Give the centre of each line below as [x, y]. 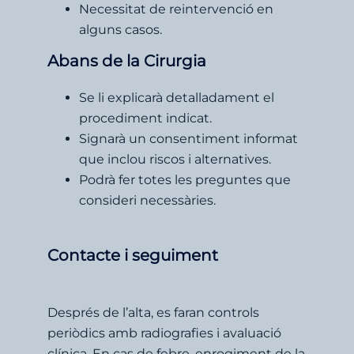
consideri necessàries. [147, 200]
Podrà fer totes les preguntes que [185, 179]
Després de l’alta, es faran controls [153, 312]
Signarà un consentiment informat [188, 138]
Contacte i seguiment [133, 255]
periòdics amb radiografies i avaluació [164, 333]
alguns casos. [121, 29]
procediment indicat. [145, 118]
